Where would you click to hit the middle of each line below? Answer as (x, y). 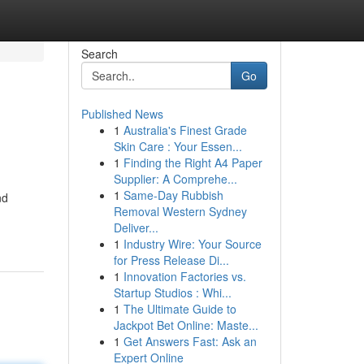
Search (99, 54)
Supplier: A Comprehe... (175, 179)
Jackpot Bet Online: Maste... (186, 325)
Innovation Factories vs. (184, 276)
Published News (122, 114)
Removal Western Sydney (180, 211)
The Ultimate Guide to (180, 309)
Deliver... (136, 227)
